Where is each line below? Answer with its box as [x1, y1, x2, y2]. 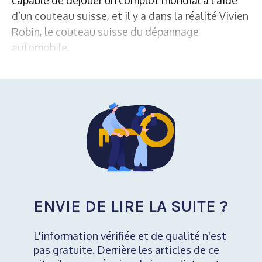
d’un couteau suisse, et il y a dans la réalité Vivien [12, 9, 249, 22]
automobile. [12, 40, 70, 54]
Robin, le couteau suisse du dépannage [12, 25, 199, 38]
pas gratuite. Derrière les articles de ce [33, 243, 219, 257]
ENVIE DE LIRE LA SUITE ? [33, 196, 228, 216]
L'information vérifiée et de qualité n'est [33, 229, 226, 243]
